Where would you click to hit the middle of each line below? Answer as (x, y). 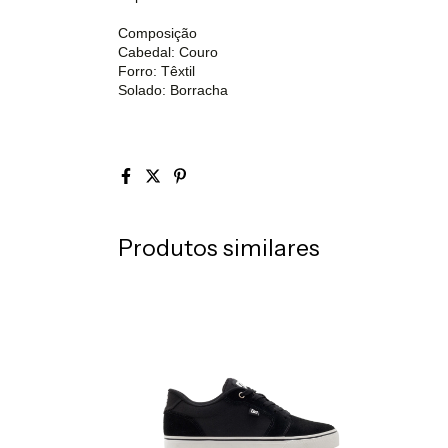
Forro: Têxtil (156, 70)
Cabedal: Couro (168, 51)
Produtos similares (219, 247)
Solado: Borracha (173, 89)
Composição (157, 32)
